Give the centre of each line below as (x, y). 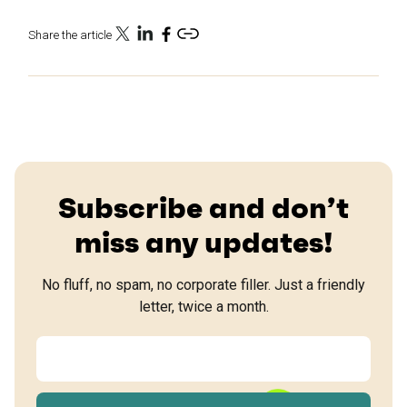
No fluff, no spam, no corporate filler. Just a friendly (203, 284)
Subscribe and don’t (203, 208)
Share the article (70, 35)
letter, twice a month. (203, 306)
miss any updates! (203, 242)
